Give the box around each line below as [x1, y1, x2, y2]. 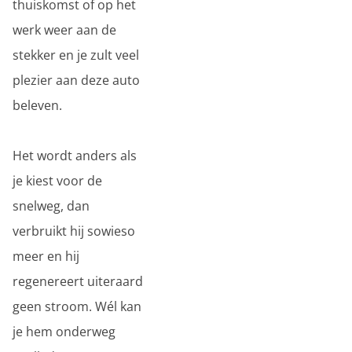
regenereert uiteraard [13, 273, 143, 290]
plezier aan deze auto [13, 71, 140, 89]
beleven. [13, 97, 62, 114]
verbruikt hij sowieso [13, 222, 135, 240]
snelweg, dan [13, 197, 90, 214]
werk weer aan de [13, 21, 116, 38]
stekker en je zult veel [13, 46, 139, 64]
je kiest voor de [13, 172, 102, 189]
